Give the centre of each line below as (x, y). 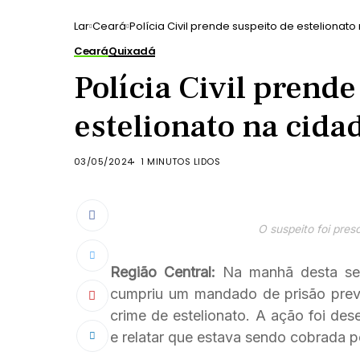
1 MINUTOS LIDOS (181, 162)
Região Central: (163, 272)
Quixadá (132, 51)
